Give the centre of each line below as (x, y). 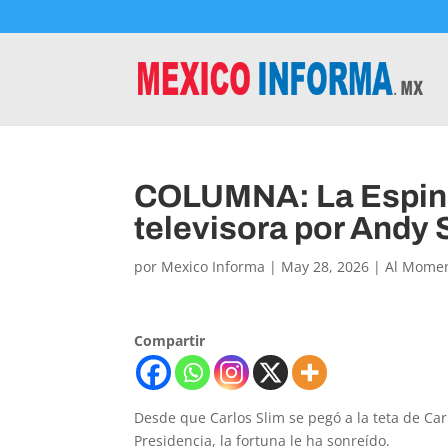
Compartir (170, 340)
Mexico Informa (213, 266)
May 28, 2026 (325, 266)
